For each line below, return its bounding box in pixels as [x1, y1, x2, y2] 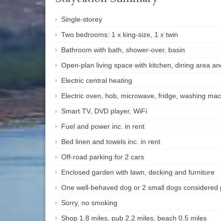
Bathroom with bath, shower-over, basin [61, 45, 185, 54]
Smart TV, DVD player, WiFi [61, 107, 147, 115]
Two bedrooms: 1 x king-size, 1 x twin [61, 30, 178, 38]
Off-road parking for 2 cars [61, 152, 144, 161]
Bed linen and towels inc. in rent [61, 137, 160, 146]
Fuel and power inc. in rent [61, 122, 145, 130]
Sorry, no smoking [61, 198, 117, 207]
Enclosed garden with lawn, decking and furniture [61, 168, 215, 176]
